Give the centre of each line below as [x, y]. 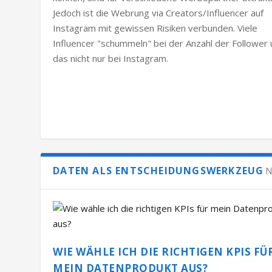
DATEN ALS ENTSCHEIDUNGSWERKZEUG [158, 170]
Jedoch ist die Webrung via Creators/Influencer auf [158, 12]
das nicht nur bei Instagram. [111, 58]
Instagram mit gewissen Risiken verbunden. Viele [155, 28]
